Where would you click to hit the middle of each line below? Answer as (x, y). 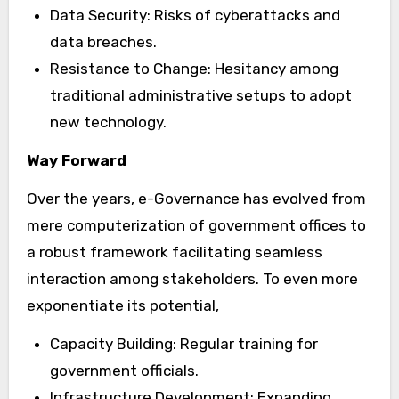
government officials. (124, 370)
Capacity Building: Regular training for (183, 343)
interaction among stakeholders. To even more (192, 278)
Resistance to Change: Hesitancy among (194, 68)
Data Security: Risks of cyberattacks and (195, 15)
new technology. (108, 122)
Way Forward (76, 160)
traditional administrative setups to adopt (200, 95)
